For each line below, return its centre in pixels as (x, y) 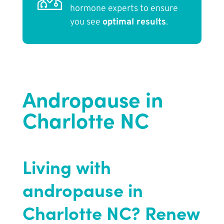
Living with (66, 166)
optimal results (134, 22)
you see (86, 22)
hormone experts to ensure (124, 9)
